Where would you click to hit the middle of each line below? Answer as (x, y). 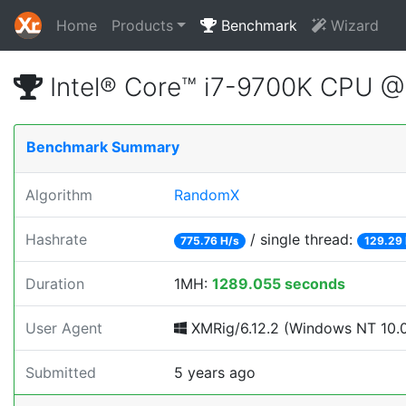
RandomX (207, 195)
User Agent (64, 328)
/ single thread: (302, 239)
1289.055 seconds (279, 284)
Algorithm (59, 195)
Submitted (61, 372)
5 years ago (215, 372)
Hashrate (56, 239)
